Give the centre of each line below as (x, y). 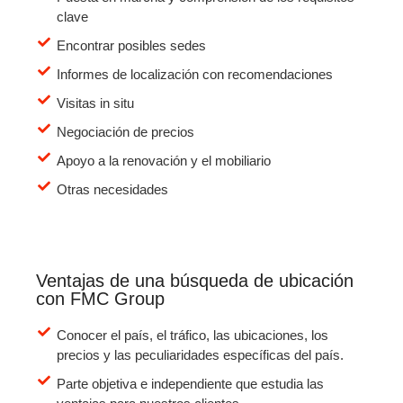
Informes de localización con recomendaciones (194, 74)
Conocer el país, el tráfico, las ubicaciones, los (192, 335)
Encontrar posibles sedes (131, 45)
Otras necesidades (112, 189)
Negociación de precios (125, 131)
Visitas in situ (95, 103)
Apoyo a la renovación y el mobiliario (163, 160)
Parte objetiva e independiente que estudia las (190, 383)
